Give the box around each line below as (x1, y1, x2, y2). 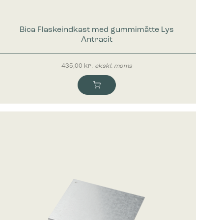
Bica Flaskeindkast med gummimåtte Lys (19, 26, 174, 34)
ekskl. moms (94, 63, 132, 69)
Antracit (81, 36, 112, 44)
